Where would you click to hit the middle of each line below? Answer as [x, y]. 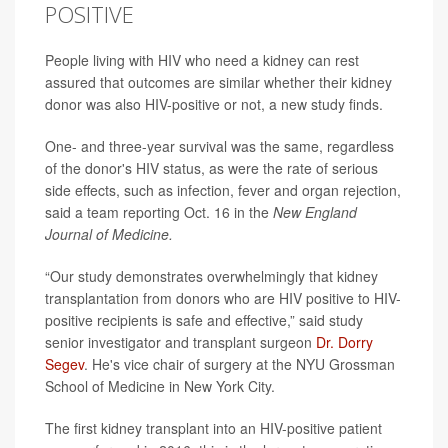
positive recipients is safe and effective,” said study [204, 320]
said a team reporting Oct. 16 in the [159, 212]
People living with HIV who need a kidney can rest [202, 60]
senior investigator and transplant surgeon [180, 342]
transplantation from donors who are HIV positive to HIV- [223, 298]
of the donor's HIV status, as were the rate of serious [211, 168]
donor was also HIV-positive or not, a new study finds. [214, 104]
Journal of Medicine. [109, 234]
